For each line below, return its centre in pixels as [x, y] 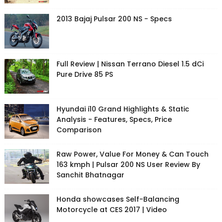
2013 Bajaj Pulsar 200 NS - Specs [114, 19]
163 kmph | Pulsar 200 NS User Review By [128, 165]
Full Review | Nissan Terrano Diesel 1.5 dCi [130, 64]
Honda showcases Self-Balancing [118, 199]
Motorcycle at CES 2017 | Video [111, 210]
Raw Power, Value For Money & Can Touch [132, 154]
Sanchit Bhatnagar [90, 175]
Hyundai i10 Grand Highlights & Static [123, 109]
